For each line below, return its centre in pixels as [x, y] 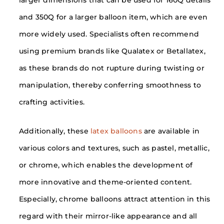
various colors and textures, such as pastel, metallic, [114, 148]
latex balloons [116, 131]
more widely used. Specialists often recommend [109, 34]
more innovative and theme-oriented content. [105, 182]
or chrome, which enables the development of [106, 165]
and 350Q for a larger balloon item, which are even [113, 17]
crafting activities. [52, 102]
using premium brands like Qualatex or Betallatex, [112, 51]
